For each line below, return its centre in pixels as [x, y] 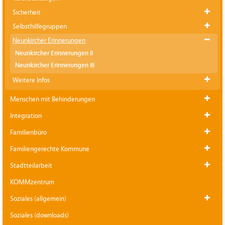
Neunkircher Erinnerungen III [55, 65]
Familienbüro [28, 132]
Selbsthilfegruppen [40, 26]
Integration [26, 116]
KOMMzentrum [32, 182]
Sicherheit [27, 12]
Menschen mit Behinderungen [52, 99]
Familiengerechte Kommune [50, 149]
